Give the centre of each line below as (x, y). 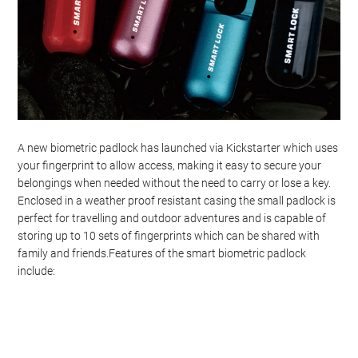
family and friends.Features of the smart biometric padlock (162, 253)
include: (37, 271)
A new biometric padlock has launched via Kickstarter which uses (178, 148)
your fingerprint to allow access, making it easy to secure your (170, 165)
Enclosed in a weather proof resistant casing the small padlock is (177, 201)
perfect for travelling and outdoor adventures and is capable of (172, 218)
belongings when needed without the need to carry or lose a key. (175, 183)
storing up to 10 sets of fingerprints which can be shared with (169, 236)
